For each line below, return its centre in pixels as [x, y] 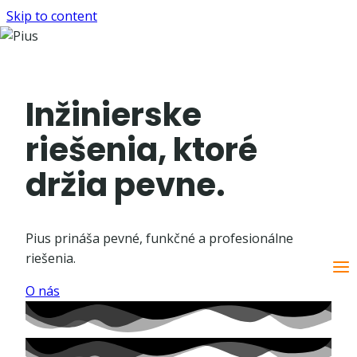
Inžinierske [114, 115]
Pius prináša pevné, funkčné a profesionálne [159, 239]
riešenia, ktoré [141, 150]
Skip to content [52, 16]
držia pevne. [126, 185]
